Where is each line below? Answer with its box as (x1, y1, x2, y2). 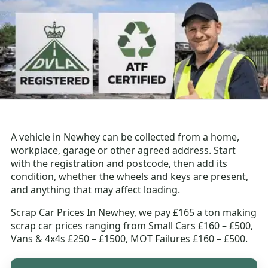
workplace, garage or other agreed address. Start (11, 144, 236, 157)
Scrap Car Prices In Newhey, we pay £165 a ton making (11, 206, 257, 220)
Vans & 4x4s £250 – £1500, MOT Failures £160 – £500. (11, 232, 248, 246)
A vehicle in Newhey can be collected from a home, (11, 130, 240, 144)
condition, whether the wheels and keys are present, (11, 170, 249, 184)
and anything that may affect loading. (11, 183, 181, 197)
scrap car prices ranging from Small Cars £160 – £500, (11, 219, 254, 233)
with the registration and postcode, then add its (11, 157, 228, 170)
